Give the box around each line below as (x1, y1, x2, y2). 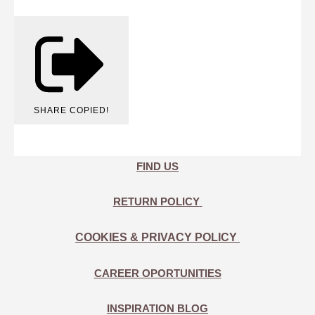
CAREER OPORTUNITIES (94, 267, 221, 280)
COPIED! (70, 105, 109, 116)
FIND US (136, 160, 179, 173)
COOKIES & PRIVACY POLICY (75, 231, 240, 244)
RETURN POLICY (112, 195, 200, 208)
